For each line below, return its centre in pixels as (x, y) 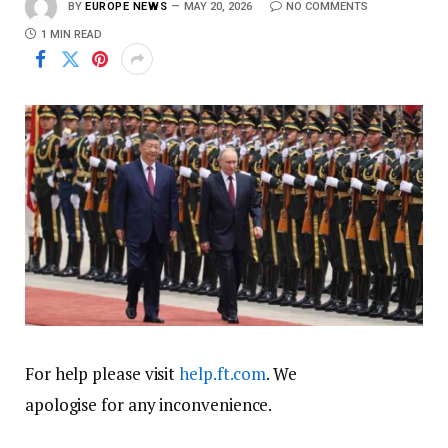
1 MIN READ (71, 34)
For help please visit (102, 374)
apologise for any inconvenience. (149, 405)
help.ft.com (223, 374)
